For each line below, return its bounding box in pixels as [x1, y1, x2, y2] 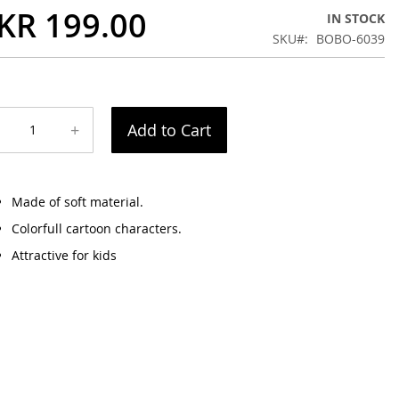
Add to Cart [127, 119, 212, 142]
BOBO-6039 [316, 30, 386, 48]
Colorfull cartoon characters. [12, 220, 183, 238]
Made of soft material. [12, 193, 144, 211]
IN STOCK [327, 10, 386, 28]
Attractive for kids [12, 247, 118, 265]
